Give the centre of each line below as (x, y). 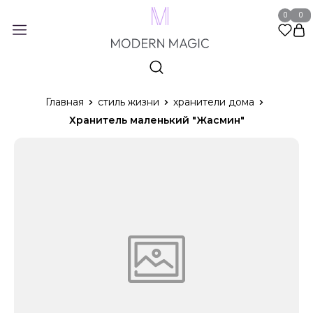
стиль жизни (128, 102)
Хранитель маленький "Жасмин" (156, 120)
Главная (64, 102)
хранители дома (213, 102)
